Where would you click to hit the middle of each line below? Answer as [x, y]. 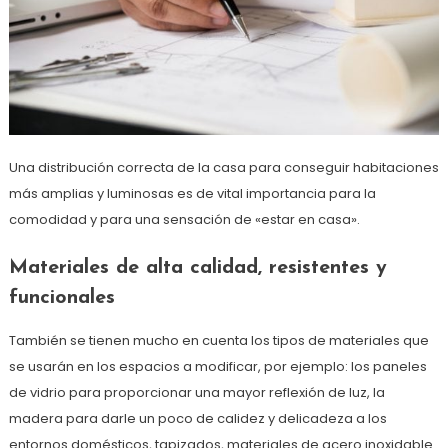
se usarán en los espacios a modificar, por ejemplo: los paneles [217, 366]
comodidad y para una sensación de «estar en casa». [184, 219]
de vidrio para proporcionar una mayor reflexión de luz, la [196, 392]
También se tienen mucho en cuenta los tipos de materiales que [218, 340]
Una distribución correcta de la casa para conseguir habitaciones [223, 167]
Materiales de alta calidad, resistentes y [197, 267]
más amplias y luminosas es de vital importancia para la [192, 193]
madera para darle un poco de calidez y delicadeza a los [197, 418]
